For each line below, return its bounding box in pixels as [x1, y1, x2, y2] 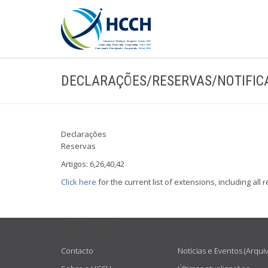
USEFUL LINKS [61, 221, 118, 233]
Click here [61, 176, 96, 187]
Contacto [61, 245, 93, 256]
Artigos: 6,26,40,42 [61, 159, 124, 169]
